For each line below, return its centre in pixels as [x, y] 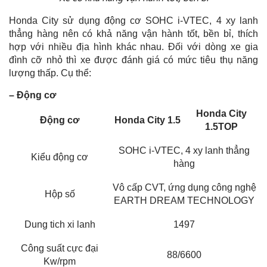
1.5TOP [221, 126]
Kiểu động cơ [60, 157]
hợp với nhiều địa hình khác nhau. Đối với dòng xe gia [133, 46]
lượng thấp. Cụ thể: [50, 73]
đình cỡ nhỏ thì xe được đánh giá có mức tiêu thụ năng [133, 60]
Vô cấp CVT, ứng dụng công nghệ [184, 187]
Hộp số [60, 194]
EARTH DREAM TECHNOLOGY [184, 200]
